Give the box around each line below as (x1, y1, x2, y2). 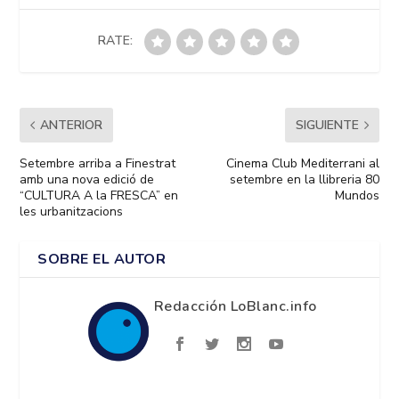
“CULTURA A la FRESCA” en (20, 187, 179, 205)
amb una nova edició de (20, 171, 155, 189)
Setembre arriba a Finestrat (20, 155, 176, 173)
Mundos (334, 187, 379, 205)
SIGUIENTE (295, 117, 359, 134)
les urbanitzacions (20, 203, 124, 221)
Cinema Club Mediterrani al (225, 155, 379, 173)
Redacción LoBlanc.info (153, 297, 317, 317)
